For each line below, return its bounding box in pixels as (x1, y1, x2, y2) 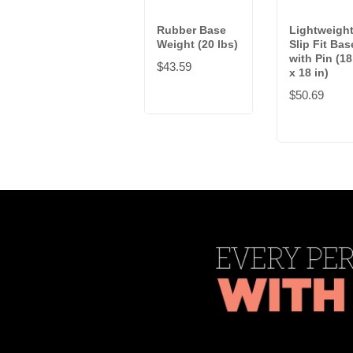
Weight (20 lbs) (157, 38, 238, 51)
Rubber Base (157, 24, 226, 37)
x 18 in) (289, 66, 329, 80)
